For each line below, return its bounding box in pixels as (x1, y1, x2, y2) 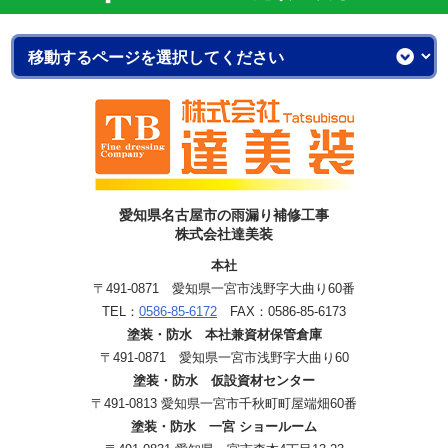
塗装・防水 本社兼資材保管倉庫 (126, 327, 322, 343)
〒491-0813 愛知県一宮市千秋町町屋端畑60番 (91, 396, 357, 412)
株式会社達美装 (175, 226, 273, 243)
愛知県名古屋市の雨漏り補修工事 (119, 207, 329, 224)
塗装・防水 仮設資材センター (133, 373, 315, 389)
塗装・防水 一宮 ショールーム (131, 419, 317, 435)
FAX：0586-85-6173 (217, 304, 346, 320)
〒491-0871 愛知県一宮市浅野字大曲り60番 (93, 281, 355, 297)
